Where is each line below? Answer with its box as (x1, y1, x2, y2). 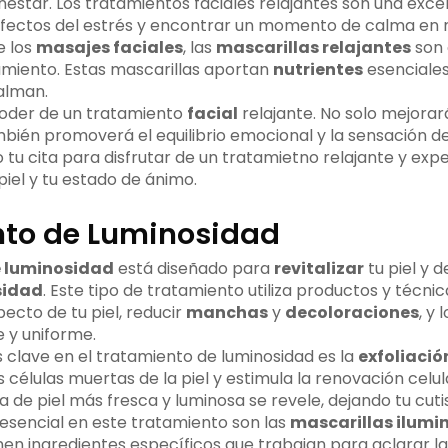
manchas (185, 301, 268, 325)
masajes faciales (35, 36, 183, 60)
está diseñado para (113, 257, 274, 281)
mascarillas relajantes (215, 36, 411, 60)
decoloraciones (284, 301, 419, 325)
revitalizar (273, 257, 364, 281)
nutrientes (272, 58, 363, 82)
